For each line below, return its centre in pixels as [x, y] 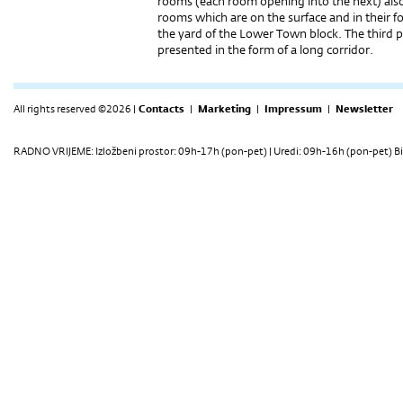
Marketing [224, 109]
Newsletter [364, 109]
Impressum [293, 109]
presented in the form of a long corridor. [265, 49]
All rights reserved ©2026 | [75, 109]
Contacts [161, 109]
